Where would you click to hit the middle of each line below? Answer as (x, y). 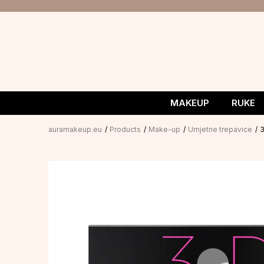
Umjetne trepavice (220, 129)
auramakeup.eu (75, 129)
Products (125, 129)
